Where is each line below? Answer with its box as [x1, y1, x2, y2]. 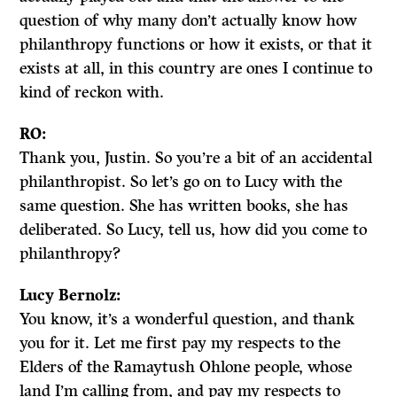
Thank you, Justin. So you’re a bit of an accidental [19, 148, 373, 167]
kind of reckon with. [19, 82, 165, 102]
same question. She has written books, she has [19, 196, 349, 215]
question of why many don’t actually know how [19, 11, 358, 30]
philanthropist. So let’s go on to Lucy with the [19, 172, 343, 191]
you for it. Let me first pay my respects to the [19, 333, 341, 353]
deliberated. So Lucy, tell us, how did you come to [19, 220, 368, 239]
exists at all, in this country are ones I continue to [19, 58, 373, 78]
